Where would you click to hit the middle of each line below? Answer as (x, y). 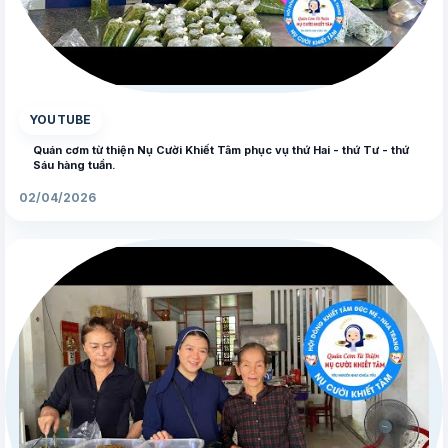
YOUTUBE (60, 120)
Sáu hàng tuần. (74, 165)
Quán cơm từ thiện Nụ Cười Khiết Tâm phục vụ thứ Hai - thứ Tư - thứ (221, 150)
